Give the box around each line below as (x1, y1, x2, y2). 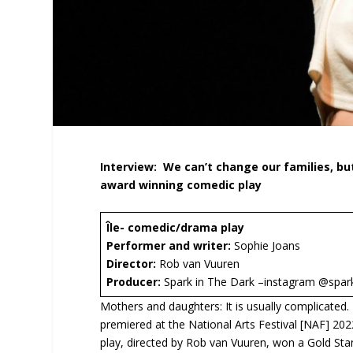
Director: (106, 255, 157, 271)
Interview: (100, 159, 164, 175)
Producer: (106, 273, 162, 289)
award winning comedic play (100, 177, 262, 193)
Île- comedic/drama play (106, 219, 245, 235)
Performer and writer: (106, 237, 235, 253)
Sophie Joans (234, 237, 301, 253)
